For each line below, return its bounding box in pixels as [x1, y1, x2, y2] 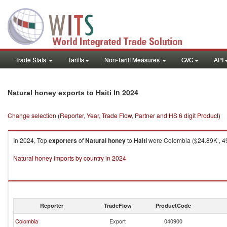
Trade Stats [15, 55, 48, 64]
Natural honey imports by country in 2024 [13, 154, 126, 162]
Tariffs [68, 55, 84, 64]
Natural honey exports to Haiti [8, 89, 111, 97]
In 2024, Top [13, 136, 49, 144]
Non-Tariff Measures [104, 55, 161, 64]
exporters [49, 136, 77, 145]
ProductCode [156, 202, 191, 209]
